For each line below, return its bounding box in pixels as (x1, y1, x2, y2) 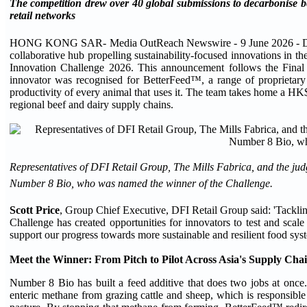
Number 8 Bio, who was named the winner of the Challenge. (10, 177, 273, 189)
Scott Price (10, 204, 60, 216)
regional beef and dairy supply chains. (10, 98, 173, 110)
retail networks (10, 10, 75, 22)
